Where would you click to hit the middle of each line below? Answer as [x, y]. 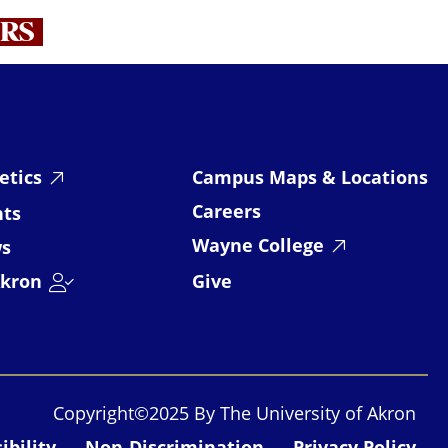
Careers [226, 210]
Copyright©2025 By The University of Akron [234, 412]
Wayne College [258, 244]
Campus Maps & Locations [310, 176]
